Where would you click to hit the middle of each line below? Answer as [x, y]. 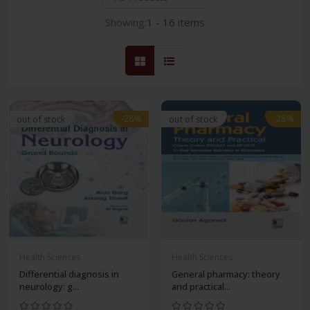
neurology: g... [49, 287]
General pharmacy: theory [226, 274]
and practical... [201, 287]
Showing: [126, 22]
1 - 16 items [176, 22]
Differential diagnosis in [69, 274]
